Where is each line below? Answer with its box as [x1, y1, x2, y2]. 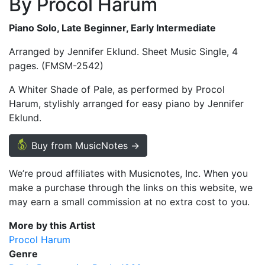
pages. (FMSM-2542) [9, 59, 104, 72]
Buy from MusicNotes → [28, 139, 140, 151]
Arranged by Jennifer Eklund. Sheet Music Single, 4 [9, 45, 238, 57]
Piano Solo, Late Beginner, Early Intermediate [9, 21, 216, 34]
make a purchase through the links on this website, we [9, 181, 253, 193]
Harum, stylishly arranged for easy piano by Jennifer [9, 97, 244, 109]
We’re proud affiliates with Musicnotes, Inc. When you [9, 167, 248, 179]
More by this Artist [9, 219, 95, 231]
